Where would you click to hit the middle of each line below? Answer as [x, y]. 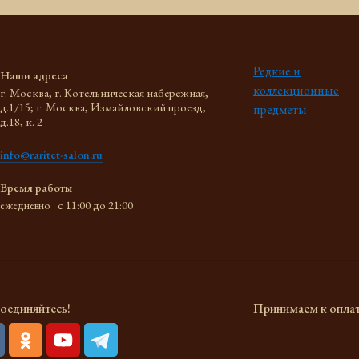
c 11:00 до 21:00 [95, 205]
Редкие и [277, 71]
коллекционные [296, 90]
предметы [280, 109]
